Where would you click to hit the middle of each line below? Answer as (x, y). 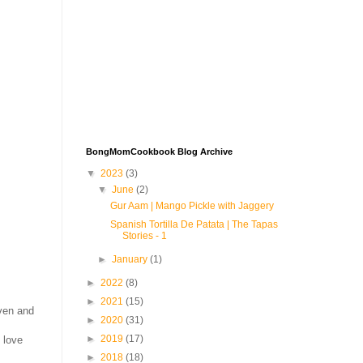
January (131, 259)
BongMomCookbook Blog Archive (159, 152)
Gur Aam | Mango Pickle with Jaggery (192, 206)
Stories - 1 (144, 236)
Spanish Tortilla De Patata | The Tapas (194, 224)
